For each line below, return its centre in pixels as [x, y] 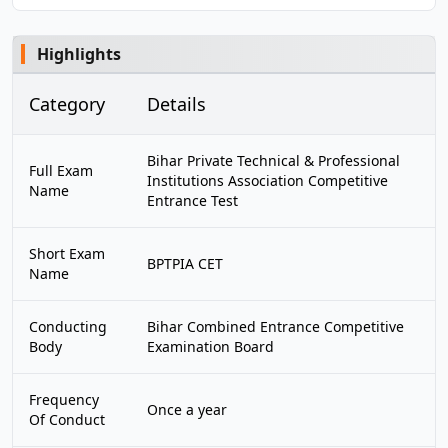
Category [67, 104]
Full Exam [61, 170]
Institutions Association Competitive [267, 180]
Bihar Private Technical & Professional [273, 160]
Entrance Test [192, 200]
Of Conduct [67, 419]
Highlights [79, 54]
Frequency [64, 399]
